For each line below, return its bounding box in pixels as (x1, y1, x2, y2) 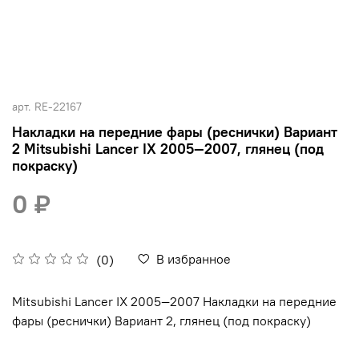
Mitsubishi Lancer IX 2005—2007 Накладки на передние (12, 292, 337, 309)
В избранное (156, 250, 231, 267)
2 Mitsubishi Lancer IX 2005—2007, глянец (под (12, 139, 324, 158)
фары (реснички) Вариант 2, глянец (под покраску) (12, 312, 311, 329)
